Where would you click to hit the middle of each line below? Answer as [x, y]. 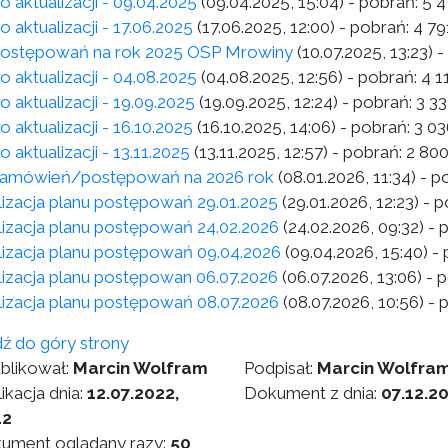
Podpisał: [280, 368]
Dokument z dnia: [312, 393]
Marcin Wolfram [140, 368]
